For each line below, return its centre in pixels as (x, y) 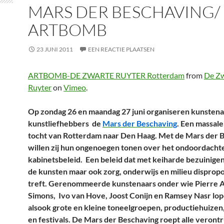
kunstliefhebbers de (65, 123)
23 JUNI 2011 (55, 49)
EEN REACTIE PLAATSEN (121, 49)
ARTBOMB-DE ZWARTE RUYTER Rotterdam (106, 75)
